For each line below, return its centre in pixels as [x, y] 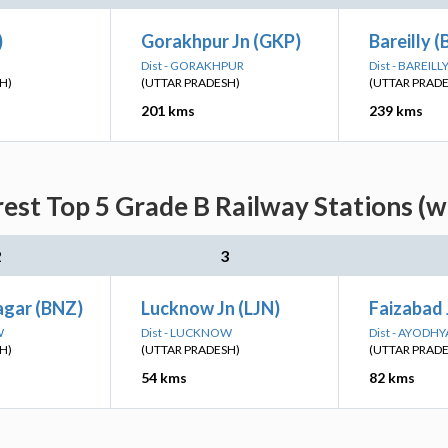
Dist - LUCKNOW [186, 332]
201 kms [168, 110]
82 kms [392, 377]
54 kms [164, 377]
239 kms [396, 110]
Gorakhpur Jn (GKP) [221, 41]
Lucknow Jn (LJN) [210, 308]
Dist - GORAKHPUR [192, 65]
